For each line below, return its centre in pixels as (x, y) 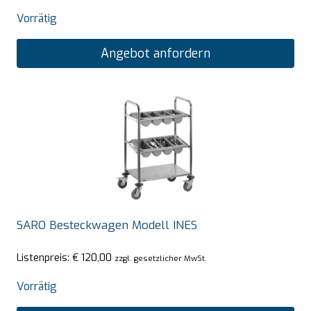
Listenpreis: (44, 257)
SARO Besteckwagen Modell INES (107, 226)
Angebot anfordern (155, 54)
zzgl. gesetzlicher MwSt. (161, 258)
